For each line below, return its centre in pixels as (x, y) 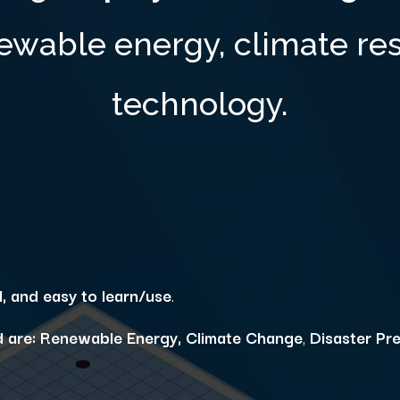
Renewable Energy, (111, 336)
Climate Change (244, 336)
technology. (200, 103)
